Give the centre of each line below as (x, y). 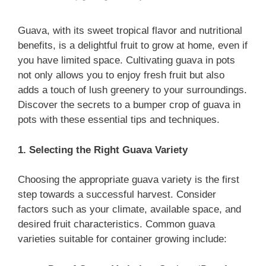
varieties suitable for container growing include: (122, 239)
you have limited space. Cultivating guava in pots (126, 61)
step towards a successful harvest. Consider (117, 195)
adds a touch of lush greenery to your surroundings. (132, 90)
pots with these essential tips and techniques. (119, 120)
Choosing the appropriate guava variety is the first (129, 180)
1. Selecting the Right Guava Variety (103, 150)
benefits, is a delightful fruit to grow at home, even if (133, 46)
